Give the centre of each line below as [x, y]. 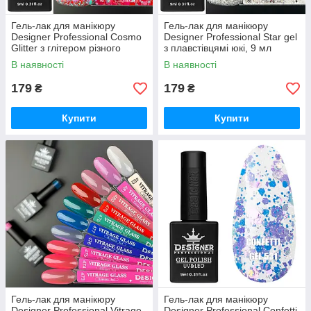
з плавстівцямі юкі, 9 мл [218, 48]
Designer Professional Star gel [230, 37]
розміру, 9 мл [41, 59]
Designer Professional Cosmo [76, 37]
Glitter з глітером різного [66, 48]
